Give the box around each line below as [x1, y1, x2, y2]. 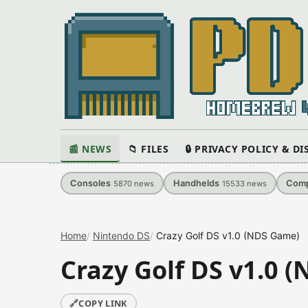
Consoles [70, 178, 111, 188]
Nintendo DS [93, 230, 150, 241]
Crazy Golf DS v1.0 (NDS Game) [156, 230, 300, 241]
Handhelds [173, 178, 219, 188]
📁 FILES [128, 142, 169, 155]
